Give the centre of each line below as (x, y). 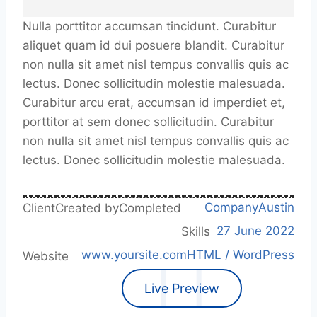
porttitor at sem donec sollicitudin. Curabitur (148, 122)
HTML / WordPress (241, 255)
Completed (150, 208)
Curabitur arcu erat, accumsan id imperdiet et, (154, 103)
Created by (87, 208)
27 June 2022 (255, 231)
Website (46, 256)
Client (39, 208)
